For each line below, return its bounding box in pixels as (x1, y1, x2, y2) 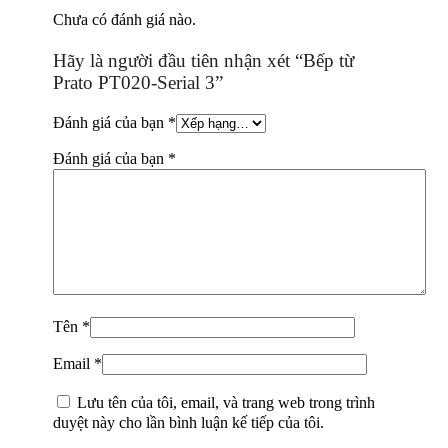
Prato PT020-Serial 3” (53, 71, 223, 93)
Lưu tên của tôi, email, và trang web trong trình (77, 392, 375, 412)
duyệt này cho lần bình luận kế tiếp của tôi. (53, 412, 324, 432)
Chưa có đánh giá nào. (53, 10, 196, 30)
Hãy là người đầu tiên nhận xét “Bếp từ (53, 49, 354, 71)
